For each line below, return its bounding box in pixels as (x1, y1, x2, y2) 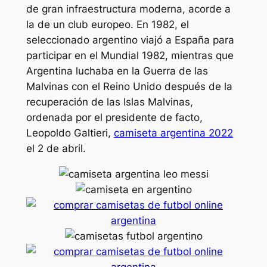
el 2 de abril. (26, 142, 86, 155)
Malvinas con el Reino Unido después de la (26, 80, 232, 93)
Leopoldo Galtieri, (26, 127, 114, 139)
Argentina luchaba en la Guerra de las (26, 65, 208, 77)
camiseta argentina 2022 (113, 127, 233, 139)
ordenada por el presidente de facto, (26, 111, 203, 124)
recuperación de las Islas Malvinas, (26, 96, 193, 108)
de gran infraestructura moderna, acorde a (26, 3, 231, 15)
